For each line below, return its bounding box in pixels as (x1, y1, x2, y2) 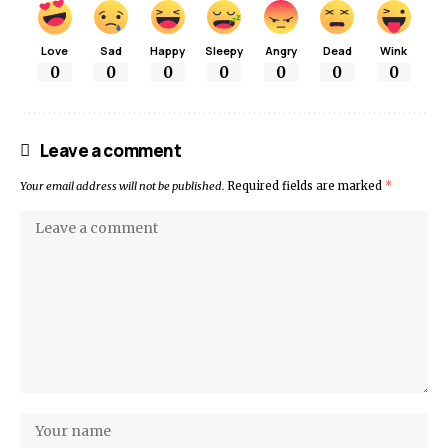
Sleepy (205, 42, 243, 58)
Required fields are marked (227, 178, 385, 193)
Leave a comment (39, 138, 182, 162)
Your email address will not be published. (20, 178, 224, 193)
